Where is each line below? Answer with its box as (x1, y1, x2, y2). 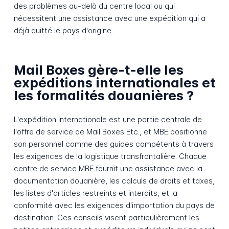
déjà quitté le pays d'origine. (13, 25, 113, 35)
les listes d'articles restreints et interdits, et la (13, 188, 177, 198)
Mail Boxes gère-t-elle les (13, 62, 184, 78)
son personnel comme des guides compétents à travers (13, 139, 214, 149)
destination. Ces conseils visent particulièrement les (13, 212, 199, 222)
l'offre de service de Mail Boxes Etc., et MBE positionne (13, 126, 207, 136)
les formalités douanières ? (13, 87, 194, 104)
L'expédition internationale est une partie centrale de (13, 114, 202, 124)
